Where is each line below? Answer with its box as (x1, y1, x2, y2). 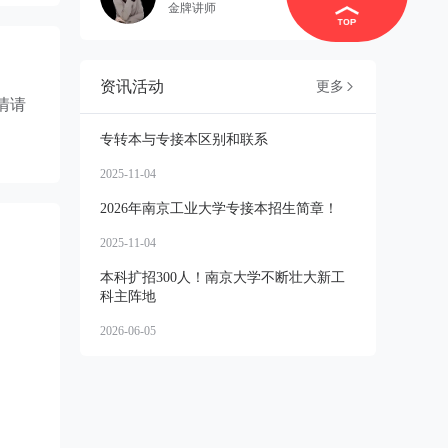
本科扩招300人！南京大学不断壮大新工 (100, 270, 345, 285)
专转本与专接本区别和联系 (100, 132, 268, 147)
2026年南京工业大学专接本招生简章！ (100, 201, 338, 216)
